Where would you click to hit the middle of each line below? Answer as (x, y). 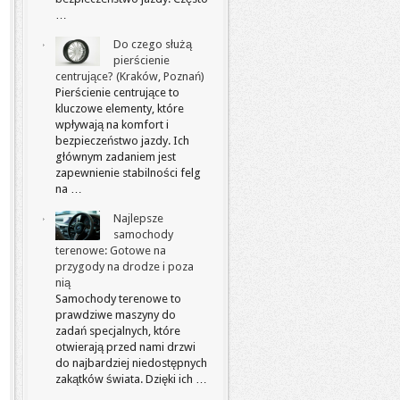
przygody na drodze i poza (125, 267)
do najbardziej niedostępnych (131, 363)
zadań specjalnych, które (118, 331)
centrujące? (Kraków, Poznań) (130, 76)
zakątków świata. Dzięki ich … (131, 379)
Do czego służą (153, 44)
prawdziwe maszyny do (116, 315)
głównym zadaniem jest (116, 157)
